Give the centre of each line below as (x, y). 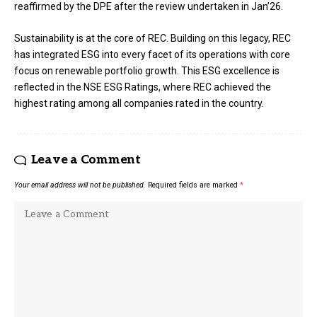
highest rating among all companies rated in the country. (139, 104)
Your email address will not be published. (80, 185)
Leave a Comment (86, 160)
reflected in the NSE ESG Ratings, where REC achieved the (143, 87)
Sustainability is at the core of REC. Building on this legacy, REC (152, 39)
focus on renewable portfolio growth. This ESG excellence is (147, 71)
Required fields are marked (194, 185)
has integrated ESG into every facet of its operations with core (152, 55)
